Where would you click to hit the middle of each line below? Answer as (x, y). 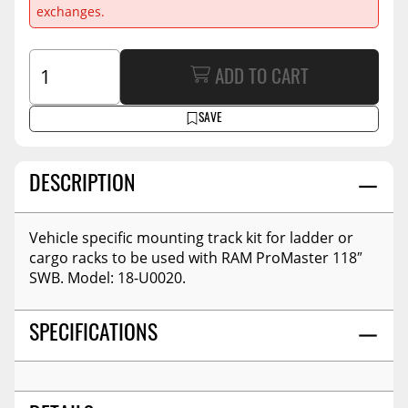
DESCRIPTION (82, 186)
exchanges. (70, 11)
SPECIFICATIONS (93, 335)
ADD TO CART (261, 79)
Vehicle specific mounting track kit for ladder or (191, 237)
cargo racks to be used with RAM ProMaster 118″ (196, 257)
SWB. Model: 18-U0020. (107, 277)
